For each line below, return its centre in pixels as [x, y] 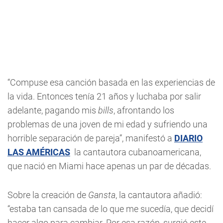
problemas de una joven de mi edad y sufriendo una [108, 124]
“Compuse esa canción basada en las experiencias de [111, 83]
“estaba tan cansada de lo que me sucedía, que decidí [111, 209]
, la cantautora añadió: [159, 195]
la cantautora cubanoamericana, [136, 152]
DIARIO [188, 138]
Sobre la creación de [48, 195]
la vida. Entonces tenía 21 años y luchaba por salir [104, 97]
